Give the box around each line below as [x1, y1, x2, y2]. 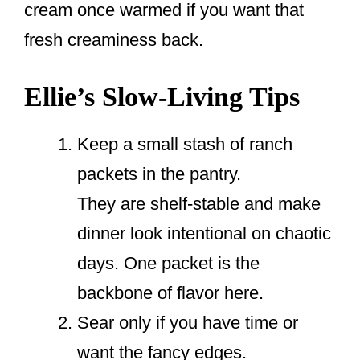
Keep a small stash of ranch [77, 134, 292, 155]
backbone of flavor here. [77, 283, 264, 304]
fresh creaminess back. [24, 30, 203, 51]
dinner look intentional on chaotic [77, 223, 331, 244]
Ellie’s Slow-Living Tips [24, 82, 300, 112]
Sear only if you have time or [77, 313, 298, 333]
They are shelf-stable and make [77, 194, 321, 215]
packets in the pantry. [77, 164, 241, 185]
